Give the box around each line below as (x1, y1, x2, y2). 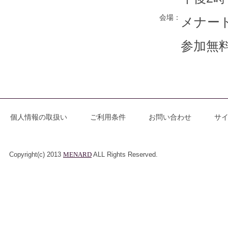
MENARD (63, 151, 92, 159)
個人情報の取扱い (10, 113, 67, 122)
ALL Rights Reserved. (92, 151, 158, 159)
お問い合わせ (149, 113, 191, 122)
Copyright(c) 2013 (9, 151, 63, 159)
